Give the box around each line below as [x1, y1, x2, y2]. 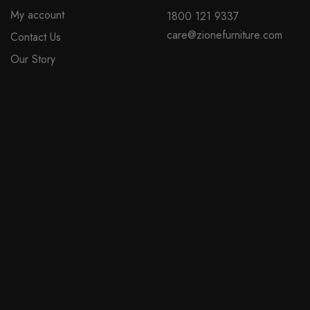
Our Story [10, 51, 56, 67]
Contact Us [10, 28, 62, 45]
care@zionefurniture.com [166, 26, 282, 43]
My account [10, 6, 65, 23]
